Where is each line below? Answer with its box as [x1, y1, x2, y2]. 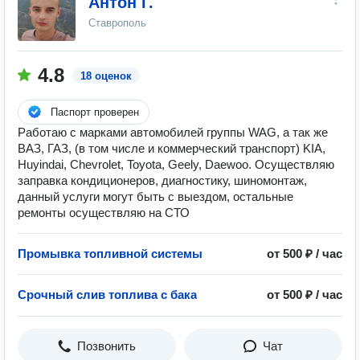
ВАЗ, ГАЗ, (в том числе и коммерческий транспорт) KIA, [18, 141, 325, 155]
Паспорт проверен [51, 106, 139, 118]
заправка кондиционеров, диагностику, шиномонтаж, [18, 174, 307, 187]
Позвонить [77, 339, 136, 353]
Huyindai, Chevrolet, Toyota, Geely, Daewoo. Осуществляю [18, 157, 334, 171]
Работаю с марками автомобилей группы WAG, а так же [18, 125, 328, 139]
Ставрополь [88, 17, 146, 29]
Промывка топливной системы [18, 247, 202, 260]
